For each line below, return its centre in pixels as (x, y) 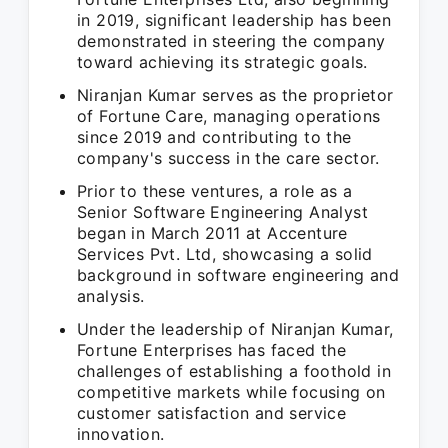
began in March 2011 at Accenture (212, 233)
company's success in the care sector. (228, 158)
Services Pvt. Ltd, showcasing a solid (225, 254)
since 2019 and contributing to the (214, 137)
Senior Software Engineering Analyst (222, 212)
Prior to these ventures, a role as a (215, 191)
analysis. (111, 296)
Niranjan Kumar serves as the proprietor (235, 95)
